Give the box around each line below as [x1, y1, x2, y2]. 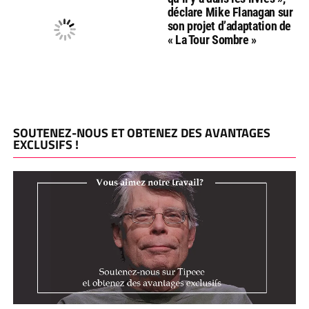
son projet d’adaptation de [167, 19, 292, 33]
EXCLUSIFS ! [12, 135, 79, 154]
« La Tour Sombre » [167, 32, 257, 47]
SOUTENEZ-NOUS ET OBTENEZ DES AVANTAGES [12, 123, 270, 142]
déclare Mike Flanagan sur [167, 5, 293, 19]
